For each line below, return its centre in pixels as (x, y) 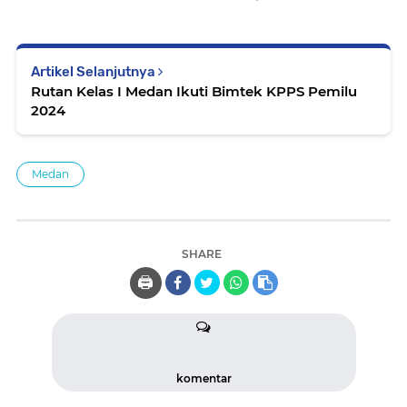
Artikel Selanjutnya (94, 72)
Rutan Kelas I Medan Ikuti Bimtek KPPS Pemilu (194, 91)
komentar (203, 378)
